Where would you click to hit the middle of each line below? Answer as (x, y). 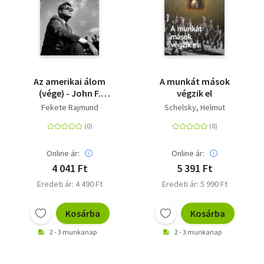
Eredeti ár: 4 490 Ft (70, 184)
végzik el (194, 93)
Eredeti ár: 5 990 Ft (194, 184)
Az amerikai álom (70, 81)
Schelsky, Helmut (194, 107)
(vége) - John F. (70, 93)
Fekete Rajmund (70, 107)
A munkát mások (194, 81)
